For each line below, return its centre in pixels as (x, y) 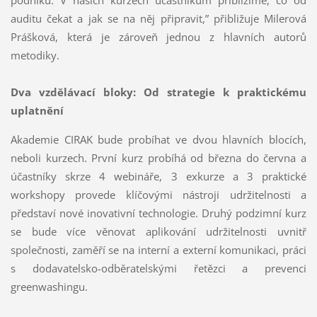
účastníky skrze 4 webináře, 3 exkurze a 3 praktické (158, 176)
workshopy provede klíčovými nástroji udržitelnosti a (158, 194)
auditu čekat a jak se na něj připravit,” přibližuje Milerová (158, 18)
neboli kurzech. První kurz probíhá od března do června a (158, 157)
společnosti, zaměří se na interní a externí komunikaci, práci (158, 249)
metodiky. (35, 55)
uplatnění (37, 110)
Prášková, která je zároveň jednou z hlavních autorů (158, 36)
